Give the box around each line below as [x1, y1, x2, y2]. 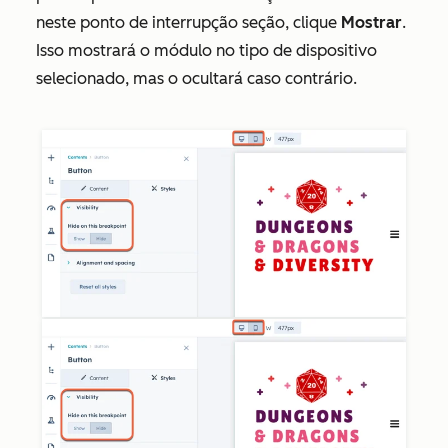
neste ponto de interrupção [36, 12, 242, 32]
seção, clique [242, 12, 341, 32]
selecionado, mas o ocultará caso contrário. [36, 68, 361, 88]
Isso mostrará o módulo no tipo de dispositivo [36, 40, 377, 60]
